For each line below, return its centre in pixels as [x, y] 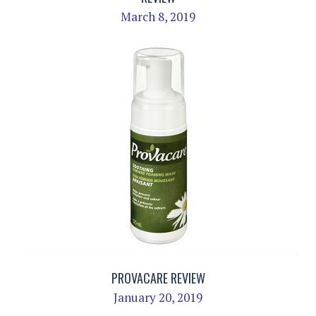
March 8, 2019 [158, 17]
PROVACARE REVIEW [158, 278]
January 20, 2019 [158, 297]
